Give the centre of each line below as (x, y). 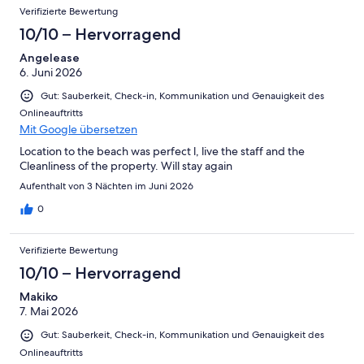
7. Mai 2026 (49, 312)
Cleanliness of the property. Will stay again (126, 166)
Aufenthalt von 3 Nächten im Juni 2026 (106, 186)
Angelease (50, 58)
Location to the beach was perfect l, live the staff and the (162, 152)
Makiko (39, 297)
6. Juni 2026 (51, 73)
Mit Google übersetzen (78, 130)
